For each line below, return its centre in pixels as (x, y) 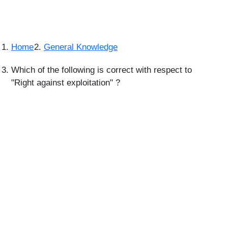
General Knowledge (81, 47)
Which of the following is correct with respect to (102, 70)
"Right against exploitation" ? (66, 83)
